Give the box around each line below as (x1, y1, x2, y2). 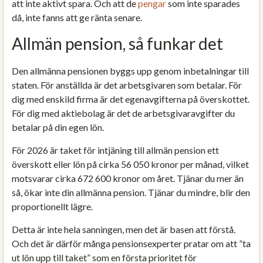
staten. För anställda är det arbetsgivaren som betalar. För (11, 79, 242, 90)
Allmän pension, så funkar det (11, 33, 223, 53)
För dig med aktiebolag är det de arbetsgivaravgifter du (11, 107, 235, 119)
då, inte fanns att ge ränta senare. (11, 11, 142, 23)
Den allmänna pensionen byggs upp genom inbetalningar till (11, 65, 249, 76)
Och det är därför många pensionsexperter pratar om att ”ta (11, 237, 251, 249)
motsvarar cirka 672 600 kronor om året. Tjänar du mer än (11, 172, 244, 184)
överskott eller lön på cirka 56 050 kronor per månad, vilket (11, 158, 249, 170)
